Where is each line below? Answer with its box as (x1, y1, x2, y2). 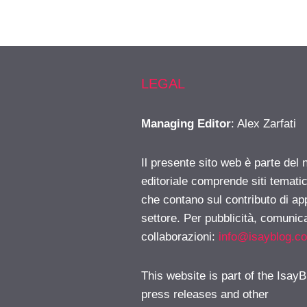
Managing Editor (141, 116, 231, 130)
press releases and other (141, 287, 269, 301)
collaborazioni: (141, 230, 219, 243)
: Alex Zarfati (231, 116, 296, 130)
